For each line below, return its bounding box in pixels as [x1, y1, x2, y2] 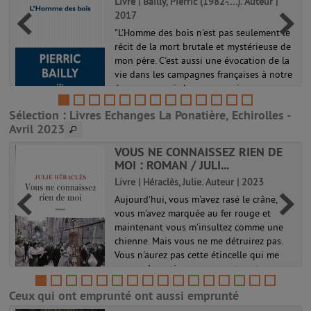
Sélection [9, 107, 59, 123]
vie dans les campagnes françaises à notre [115, 68, 293, 81]
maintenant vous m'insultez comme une [115, 221, 284, 233]
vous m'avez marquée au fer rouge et [115, 207, 271, 219]
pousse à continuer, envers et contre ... [115, 262, 279, 275]
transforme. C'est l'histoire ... [115, 96, 235, 108]
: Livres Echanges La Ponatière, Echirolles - [59, 107, 290, 123]
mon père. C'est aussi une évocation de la [115, 54, 290, 67]
